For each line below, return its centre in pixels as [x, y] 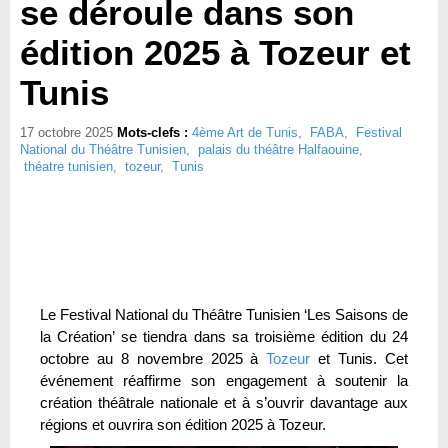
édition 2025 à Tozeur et [215, 52]
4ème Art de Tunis [245, 132]
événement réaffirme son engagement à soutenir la [224, 380]
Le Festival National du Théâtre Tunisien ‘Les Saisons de [224, 314]
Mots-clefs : [154, 132]
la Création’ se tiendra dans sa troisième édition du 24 [224, 336]
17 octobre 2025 [66, 132]
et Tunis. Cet [359, 358]
